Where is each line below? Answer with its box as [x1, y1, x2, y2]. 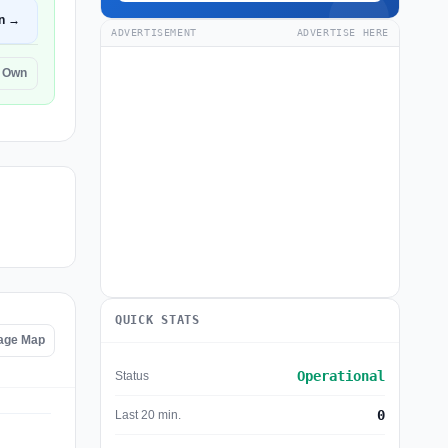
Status [115, 368, 149, 383]
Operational [297, 368, 385, 384]
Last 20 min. [115, 407, 181, 422]
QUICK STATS [115, 313, 200, 327]
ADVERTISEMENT [111, 27, 197, 38]
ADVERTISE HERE [296, 27, 389, 38]
